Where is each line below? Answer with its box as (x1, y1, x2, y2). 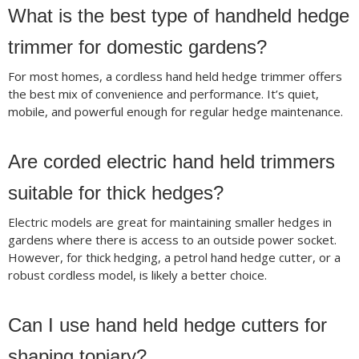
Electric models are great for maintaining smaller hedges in (7, 214, 332, 231)
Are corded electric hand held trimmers (7, 151, 335, 173)
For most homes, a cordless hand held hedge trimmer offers (7, 68, 342, 85)
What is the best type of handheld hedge (7, 5, 349, 27)
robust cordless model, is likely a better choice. (7, 267, 267, 284)
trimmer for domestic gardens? (7, 36, 267, 58)
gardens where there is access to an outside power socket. (7, 232, 337, 248)
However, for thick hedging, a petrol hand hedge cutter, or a (7, 249, 341, 266)
